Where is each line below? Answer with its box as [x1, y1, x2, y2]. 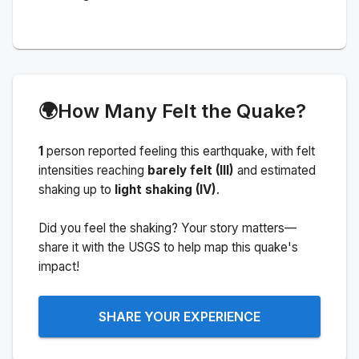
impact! [38, 258, 79, 274]
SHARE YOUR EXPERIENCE [99, 308, 260, 325]
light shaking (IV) [115, 181, 216, 197]
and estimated [237, 162, 316, 178]
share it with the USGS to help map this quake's [38, 239, 298, 255]
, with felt [264, 143, 315, 159]
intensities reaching [38, 162, 144, 178]
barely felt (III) [147, 162, 234, 178]
